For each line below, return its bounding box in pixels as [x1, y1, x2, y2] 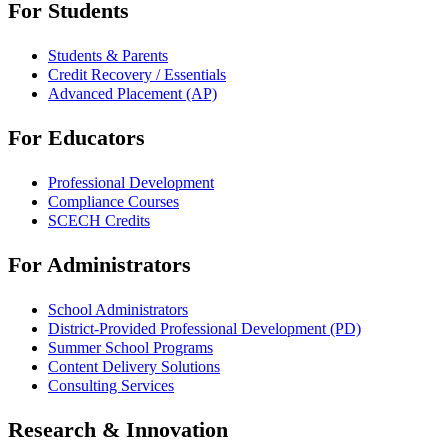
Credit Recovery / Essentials [48, 66, 226, 84]
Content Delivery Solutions [48, 358, 220, 376]
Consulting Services [48, 377, 174, 395]
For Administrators [8, 252, 191, 278]
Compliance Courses [48, 193, 179, 211]
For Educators [8, 125, 145, 151]
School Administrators [48, 301, 188, 319]
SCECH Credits [48, 212, 150, 230]
